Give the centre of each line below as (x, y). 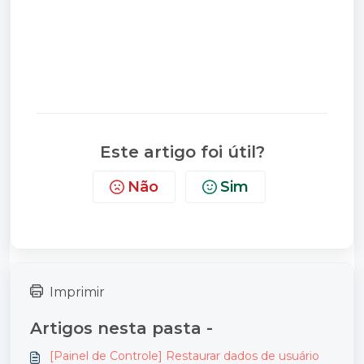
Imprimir (77, 292)
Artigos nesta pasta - (121, 328)
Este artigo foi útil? (182, 152)
